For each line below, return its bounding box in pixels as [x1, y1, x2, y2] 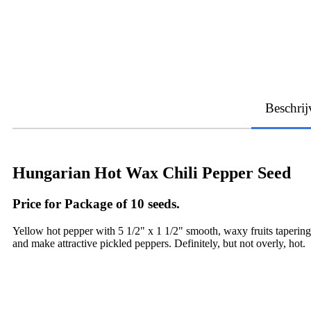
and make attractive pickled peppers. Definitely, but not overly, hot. [12, 237, 305, 249]
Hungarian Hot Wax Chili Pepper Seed [12, 163, 291, 182]
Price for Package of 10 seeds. [12, 196, 180, 211]
